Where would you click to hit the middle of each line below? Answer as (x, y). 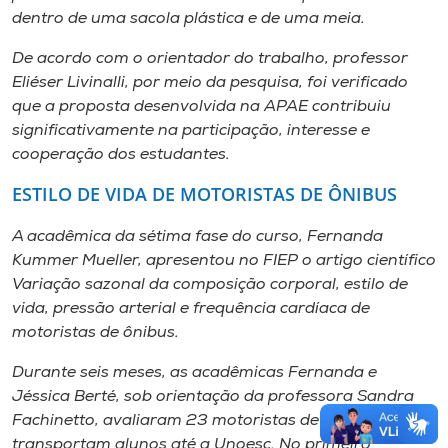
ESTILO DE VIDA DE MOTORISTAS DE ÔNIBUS (204, 193)
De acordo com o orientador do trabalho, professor (210, 59)
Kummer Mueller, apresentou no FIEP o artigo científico (224, 261)
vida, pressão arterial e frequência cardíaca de (191, 309)
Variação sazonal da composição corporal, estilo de (210, 285)
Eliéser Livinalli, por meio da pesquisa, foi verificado (210, 83)
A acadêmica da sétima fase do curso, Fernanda (197, 237)
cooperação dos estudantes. (121, 155)
